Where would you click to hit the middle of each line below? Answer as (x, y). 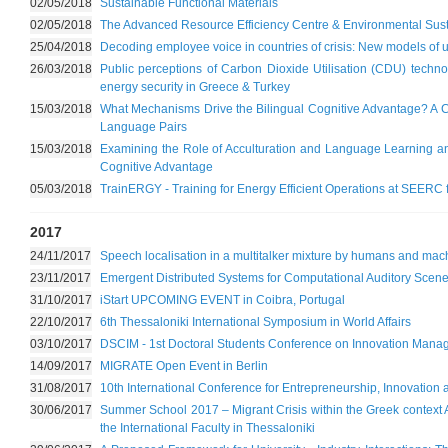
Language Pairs (143, 127)
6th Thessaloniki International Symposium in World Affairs (255, 322)
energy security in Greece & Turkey (195, 87)
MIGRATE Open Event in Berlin (184, 366)
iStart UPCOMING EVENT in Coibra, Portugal (222, 300)
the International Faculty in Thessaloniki (207, 428)
